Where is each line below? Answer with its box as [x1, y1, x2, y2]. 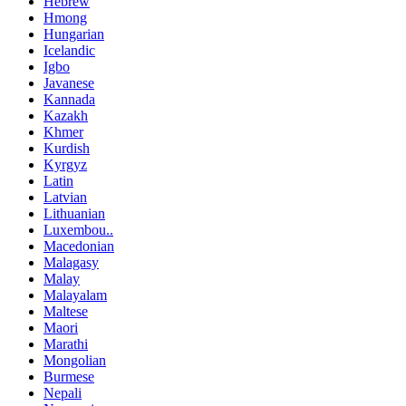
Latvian [43, 188, 87, 205]
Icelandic [43, 42, 95, 58]
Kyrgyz [43, 156, 87, 172]
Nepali [43, 384, 82, 401]
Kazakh [43, 107, 88, 123]
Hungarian [43, 25, 104, 42]
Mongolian [43, 352, 106, 368]
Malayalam [43, 286, 107, 303]
